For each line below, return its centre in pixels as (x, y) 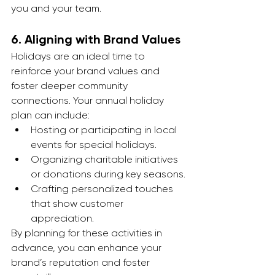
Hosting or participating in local (105, 130)
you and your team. (56, 8)
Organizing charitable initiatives (106, 159)
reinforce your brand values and (87, 71)
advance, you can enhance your (87, 248)
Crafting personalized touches (103, 189)
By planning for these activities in (88, 233)
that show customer (78, 203)
